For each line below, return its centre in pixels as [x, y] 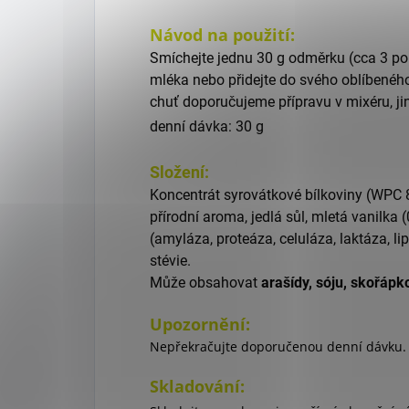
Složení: [179, 173]
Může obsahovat [205, 283]
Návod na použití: [222, 35]
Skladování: [197, 387]
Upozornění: [200, 325]
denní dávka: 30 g [207, 127]
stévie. [170, 261]
